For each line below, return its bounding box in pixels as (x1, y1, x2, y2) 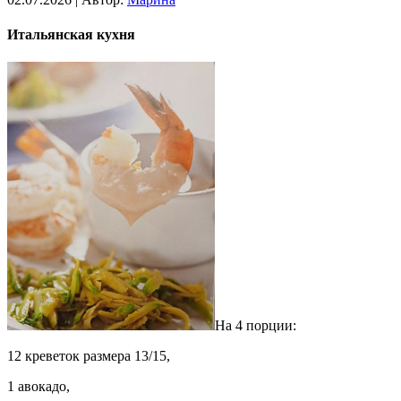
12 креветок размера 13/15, (7, 348, 170, 364)
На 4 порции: (215, 318, 296, 334)
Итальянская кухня (7, 26, 135, 42)
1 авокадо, (7, 379, 70, 395)
